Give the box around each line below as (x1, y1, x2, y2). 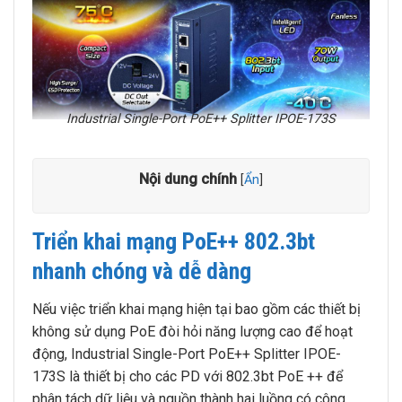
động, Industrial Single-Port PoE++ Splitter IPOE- (32, 345, 341, 363)
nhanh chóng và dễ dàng (32, 257, 251, 284)
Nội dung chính (139, 170, 237, 188)
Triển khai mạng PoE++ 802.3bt (32, 227, 315, 255)
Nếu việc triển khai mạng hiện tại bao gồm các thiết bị (32, 300, 361, 318)
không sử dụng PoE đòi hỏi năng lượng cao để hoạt (32, 322, 353, 340)
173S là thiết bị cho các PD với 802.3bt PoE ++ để (32, 367, 343, 385)
